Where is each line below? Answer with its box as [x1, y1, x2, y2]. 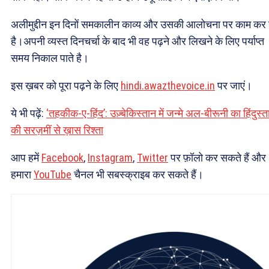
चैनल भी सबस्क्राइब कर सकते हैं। [71, 168, 204, 181]
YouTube [34, 168, 71, 181]
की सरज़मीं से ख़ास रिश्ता [11, 124, 103, 137]
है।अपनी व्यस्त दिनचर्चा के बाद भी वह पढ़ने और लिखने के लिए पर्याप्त [11, 35, 264, 48]
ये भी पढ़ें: [11, 107, 46, 120]
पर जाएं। [215, 79, 252, 92]
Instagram [88, 151, 133, 165]
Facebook [41, 151, 83, 165]
